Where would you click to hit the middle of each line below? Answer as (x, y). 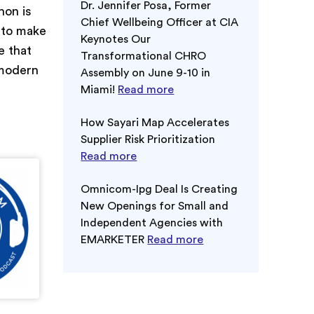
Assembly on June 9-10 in (146, 73)
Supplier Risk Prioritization (148, 139)
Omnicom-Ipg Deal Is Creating (159, 189)
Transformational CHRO (144, 56)
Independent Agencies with (152, 223)
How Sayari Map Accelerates (155, 122)
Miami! (100, 89)
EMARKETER (114, 239)
